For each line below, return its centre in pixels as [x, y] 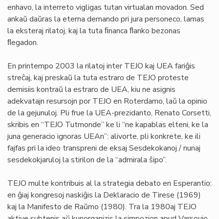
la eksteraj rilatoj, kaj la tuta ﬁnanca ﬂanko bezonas [94, 31]
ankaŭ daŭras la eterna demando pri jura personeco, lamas [106, 19]
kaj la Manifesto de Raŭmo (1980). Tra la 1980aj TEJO [102, 207]
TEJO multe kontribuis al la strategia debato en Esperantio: [109, 183]
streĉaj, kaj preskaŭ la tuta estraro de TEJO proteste [98, 78]
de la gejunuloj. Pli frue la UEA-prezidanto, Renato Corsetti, [109, 113]
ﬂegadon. [23, 43]
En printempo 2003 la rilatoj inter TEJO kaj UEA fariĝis [101, 66]
